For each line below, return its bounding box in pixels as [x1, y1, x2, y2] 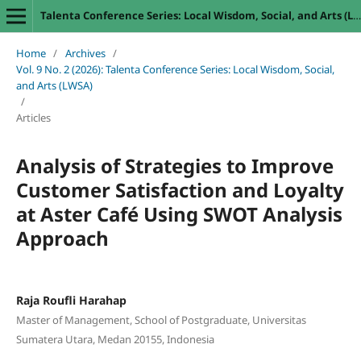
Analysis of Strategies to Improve [15, 151, 334, 179]
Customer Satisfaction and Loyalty [15, 176, 344, 203]
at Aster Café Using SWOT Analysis [15, 200, 342, 227]
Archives [64, 45, 106, 60]
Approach [15, 224, 109, 251]
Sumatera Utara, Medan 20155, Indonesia [15, 331, 214, 346]
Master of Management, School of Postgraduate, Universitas [15, 312, 306, 327]
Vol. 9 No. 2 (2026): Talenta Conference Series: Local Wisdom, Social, [15, 61, 334, 77]
